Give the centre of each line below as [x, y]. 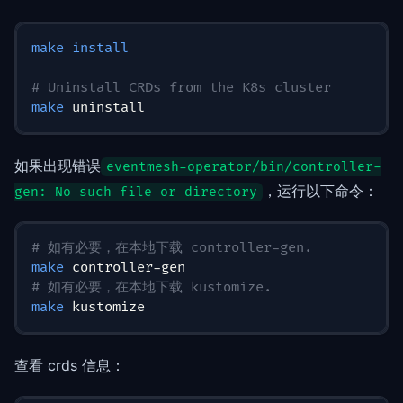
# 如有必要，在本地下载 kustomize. [152, 288]
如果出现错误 [58, 165]
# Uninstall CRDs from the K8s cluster [181, 87]
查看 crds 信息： [70, 366]
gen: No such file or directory [136, 193]
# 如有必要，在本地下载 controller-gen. [172, 248]
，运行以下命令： [320, 190]
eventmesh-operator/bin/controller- [244, 166]
